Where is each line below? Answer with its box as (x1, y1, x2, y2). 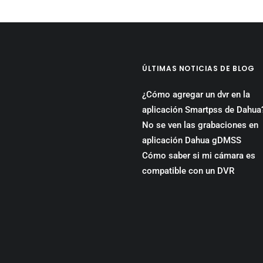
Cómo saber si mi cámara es (142, 150, 255, 161)
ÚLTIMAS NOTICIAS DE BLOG (142, 63, 255, 73)
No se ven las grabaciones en (142, 120, 258, 130)
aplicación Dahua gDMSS (142, 135, 241, 146)
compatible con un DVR (142, 166, 234, 176)
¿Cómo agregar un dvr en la (142, 89, 250, 100)
